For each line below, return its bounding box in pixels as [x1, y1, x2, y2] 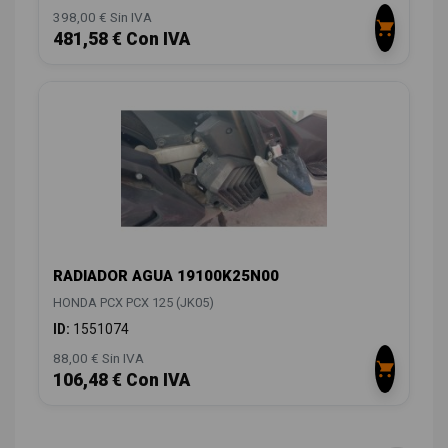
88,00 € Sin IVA [53, 349, 144, 366]
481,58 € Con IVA [53, 29, 190, 50]
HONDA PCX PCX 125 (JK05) [53, 294, 214, 310]
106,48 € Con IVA [53, 369, 190, 390]
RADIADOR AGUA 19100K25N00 [53, 266, 279, 285]
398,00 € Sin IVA [53, 9, 152, 26]
